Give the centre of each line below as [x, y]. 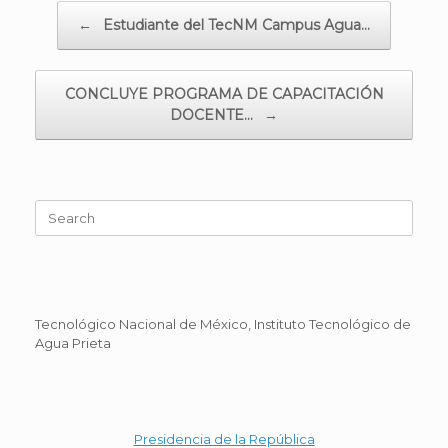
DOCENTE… [213, 115]
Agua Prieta [73, 342]
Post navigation [85, 10]
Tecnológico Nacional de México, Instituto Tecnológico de [223, 323]
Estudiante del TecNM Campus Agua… [234, 25]
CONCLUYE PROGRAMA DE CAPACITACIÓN [224, 94]
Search [57, 208]
